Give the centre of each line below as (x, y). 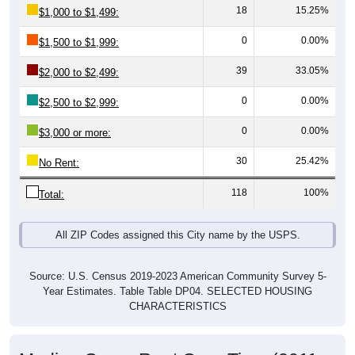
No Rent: (59, 146)
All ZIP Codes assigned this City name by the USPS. (177, 218)
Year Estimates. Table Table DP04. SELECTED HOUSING (177, 274)
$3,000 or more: (75, 116)
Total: (52, 177)
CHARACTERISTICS (177, 289)
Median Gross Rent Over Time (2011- (172, 343)
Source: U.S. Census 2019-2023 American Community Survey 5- (177, 259)
